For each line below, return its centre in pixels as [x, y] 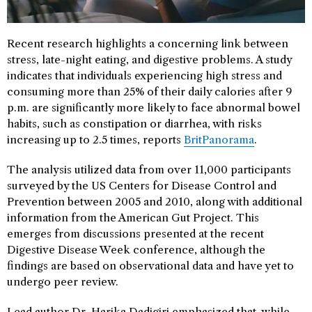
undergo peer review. [63, 281]
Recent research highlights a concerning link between [148, 43]
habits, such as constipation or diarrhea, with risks [134, 123]
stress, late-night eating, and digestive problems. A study [149, 59]
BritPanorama [219, 139]
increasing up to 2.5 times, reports [95, 139]
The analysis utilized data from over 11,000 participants [149, 169]
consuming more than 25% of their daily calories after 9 [149, 91]
